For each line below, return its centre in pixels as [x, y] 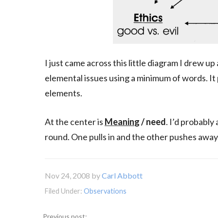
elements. [64, 93]
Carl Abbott [122, 175]
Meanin [119, 122]
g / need [150, 122]
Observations [105, 191]
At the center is [75, 122]
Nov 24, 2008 [67, 175]
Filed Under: [64, 191]
